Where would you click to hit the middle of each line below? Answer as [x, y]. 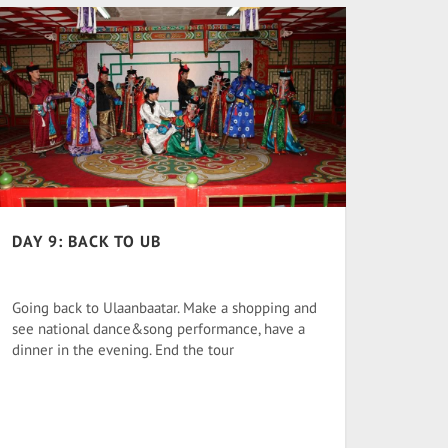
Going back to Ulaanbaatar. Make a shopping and [164, 307]
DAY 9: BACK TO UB [86, 241]
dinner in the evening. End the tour [123, 349]
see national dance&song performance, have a [158, 328]
